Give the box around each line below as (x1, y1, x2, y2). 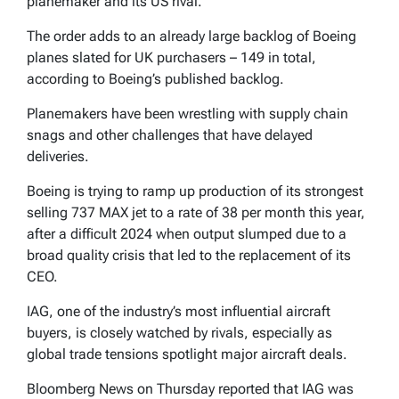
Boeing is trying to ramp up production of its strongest (27, 182, 363, 199)
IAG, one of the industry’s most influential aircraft (27, 302, 330, 320)
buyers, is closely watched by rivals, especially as (27, 323, 332, 341)
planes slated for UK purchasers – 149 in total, (27, 48, 316, 66)
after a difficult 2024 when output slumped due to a (27, 224, 346, 242)
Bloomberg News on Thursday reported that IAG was (27, 379, 354, 397)
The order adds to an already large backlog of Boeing (27, 27, 356, 45)
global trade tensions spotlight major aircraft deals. (27, 345, 347, 362)
